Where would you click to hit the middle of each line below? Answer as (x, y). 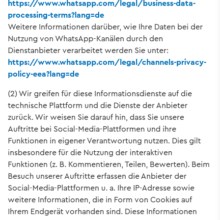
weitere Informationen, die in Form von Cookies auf (100, 199)
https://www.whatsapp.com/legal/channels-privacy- (107, 62)
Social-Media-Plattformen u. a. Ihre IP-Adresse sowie (101, 188)
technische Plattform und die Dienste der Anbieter (98, 105)
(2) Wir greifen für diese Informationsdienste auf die (100, 93)
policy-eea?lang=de (43, 74)
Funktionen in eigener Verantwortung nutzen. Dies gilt (104, 140)
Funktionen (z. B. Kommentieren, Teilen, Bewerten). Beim (109, 164)
